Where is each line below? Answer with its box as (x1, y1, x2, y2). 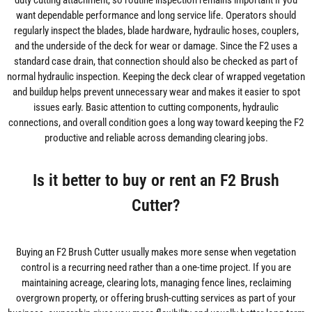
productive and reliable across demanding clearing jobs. (44, 132, 268, 145)
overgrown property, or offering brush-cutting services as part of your (16, 292, 296, 305)
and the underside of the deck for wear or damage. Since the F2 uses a (15, 40, 297, 53)
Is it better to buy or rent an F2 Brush (33, 170, 279, 191)
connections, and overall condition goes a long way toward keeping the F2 (8, 116, 304, 130)
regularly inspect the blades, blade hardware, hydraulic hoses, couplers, (13, 24, 299, 38)
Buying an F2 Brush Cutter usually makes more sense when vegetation (16, 246, 296, 259)
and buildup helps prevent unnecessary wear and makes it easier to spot (12, 86, 300, 99)
